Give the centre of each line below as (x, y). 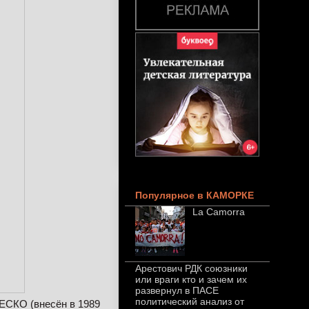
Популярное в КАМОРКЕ (195, 196)
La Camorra (218, 212)
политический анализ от (190, 302)
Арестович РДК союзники (191, 269)
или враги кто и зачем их (191, 280)
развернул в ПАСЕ (177, 291)
